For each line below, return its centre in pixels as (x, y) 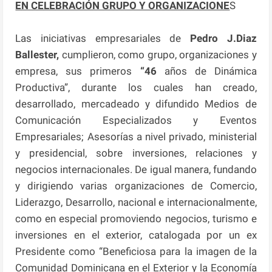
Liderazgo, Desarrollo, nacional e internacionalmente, (136, 202)
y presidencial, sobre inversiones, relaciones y (136, 153)
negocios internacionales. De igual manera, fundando (136, 169)
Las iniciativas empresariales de (103, 38)
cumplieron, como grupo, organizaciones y (158, 54)
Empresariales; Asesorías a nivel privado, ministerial (136, 136)
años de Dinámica (210, 71)
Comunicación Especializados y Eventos (136, 120)
